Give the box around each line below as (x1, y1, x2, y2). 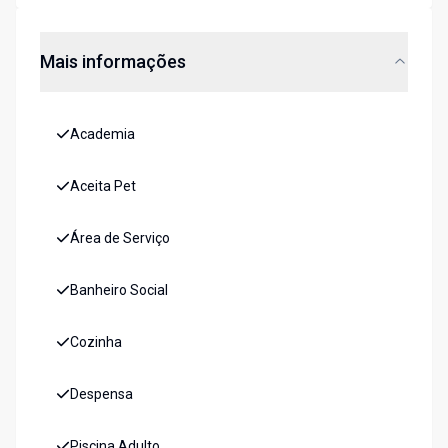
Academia (70, 126, 135, 143)
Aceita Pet (70, 178, 136, 195)
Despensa (70, 386, 133, 403)
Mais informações (40, 51, 186, 73)
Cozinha (70, 334, 122, 351)
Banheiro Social (70, 282, 168, 299)
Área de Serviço (70, 230, 170, 247)
